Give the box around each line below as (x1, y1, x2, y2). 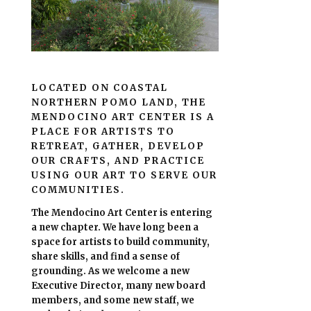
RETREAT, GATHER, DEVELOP (31, 140, 205, 153)
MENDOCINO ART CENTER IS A (31, 111, 215, 124)
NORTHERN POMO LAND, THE (31, 96, 207, 109)
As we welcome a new (88, 264, 190, 277)
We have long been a (103, 221, 199, 233)
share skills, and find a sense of (31, 250, 180, 262)
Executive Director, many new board (31, 279, 206, 292)
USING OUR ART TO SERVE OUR (31, 169, 218, 182)
